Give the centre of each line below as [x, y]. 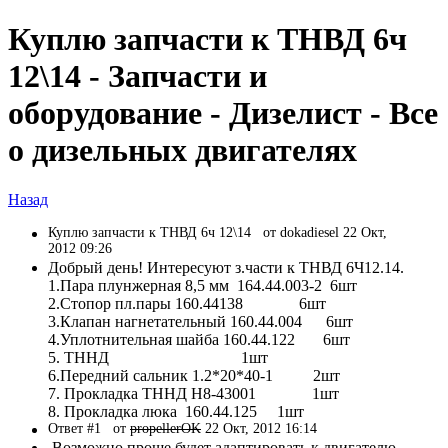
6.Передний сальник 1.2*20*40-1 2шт [194, 375]
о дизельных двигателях [182, 150]
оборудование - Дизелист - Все [223, 113]
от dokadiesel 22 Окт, [325, 232]
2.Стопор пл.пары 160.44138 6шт [187, 303]
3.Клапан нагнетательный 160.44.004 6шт [200, 321]
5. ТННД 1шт [158, 357]
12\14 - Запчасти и [137, 76]
